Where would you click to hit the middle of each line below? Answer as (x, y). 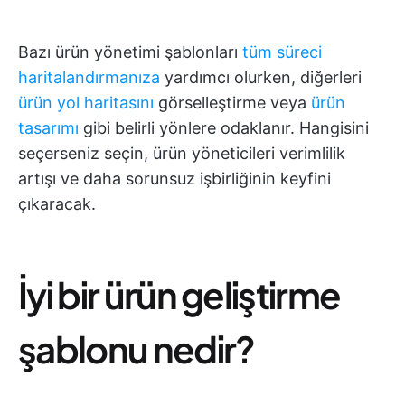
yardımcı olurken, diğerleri (261, 77)
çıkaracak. (57, 203)
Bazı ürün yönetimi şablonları (130, 52)
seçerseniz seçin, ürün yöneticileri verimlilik (182, 153)
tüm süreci (282, 52)
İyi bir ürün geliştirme (179, 294)
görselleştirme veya (232, 102)
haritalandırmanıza (89, 77)
